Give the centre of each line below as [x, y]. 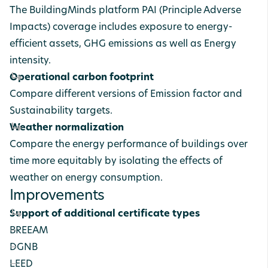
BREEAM [29, 231]
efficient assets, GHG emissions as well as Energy [123, 44]
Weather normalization [67, 128]
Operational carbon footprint [82, 78]
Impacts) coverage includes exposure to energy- [121, 28]
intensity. [30, 61]
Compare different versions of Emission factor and [126, 95]
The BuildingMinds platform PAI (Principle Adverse [125, 11]
